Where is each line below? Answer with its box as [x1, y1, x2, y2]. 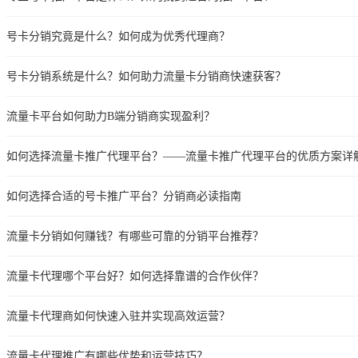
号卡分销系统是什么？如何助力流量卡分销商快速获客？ [6, 70, 286, 82]
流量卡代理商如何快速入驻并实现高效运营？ [6, 309, 230, 322]
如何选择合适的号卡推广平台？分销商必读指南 [6, 189, 241, 202]
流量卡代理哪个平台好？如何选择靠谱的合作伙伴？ [6, 269, 264, 282]
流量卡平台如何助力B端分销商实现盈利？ [6, 109, 215, 122]
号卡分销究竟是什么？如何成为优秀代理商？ [6, 30, 230, 42]
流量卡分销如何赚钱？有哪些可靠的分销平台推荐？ [6, 229, 264, 242]
